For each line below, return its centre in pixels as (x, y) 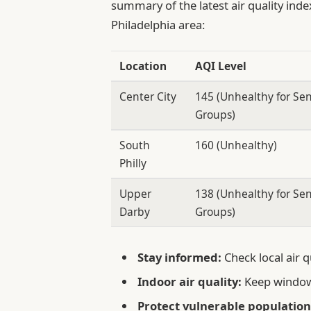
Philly (133, 163)
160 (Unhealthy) (236, 145)
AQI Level (220, 66)
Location (143, 66)
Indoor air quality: (190, 281)
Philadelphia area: (158, 25)
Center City (148, 97)
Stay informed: (180, 257)
